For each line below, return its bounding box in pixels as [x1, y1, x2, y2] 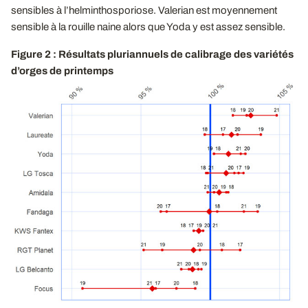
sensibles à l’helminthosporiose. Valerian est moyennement [11, 4, 277, 16]
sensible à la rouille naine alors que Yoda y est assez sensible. [11, 21, 285, 32]
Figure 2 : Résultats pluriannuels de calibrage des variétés [11, 48, 294, 60]
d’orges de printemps [11, 65, 113, 76]
